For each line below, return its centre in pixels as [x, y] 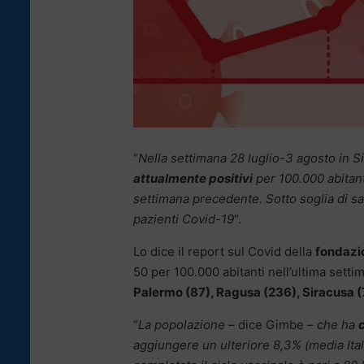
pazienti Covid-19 [184, 219]
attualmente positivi [193, 179]
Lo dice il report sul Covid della [224, 252]
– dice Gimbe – [271, 325]
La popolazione [182, 325]
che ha [338, 325]
